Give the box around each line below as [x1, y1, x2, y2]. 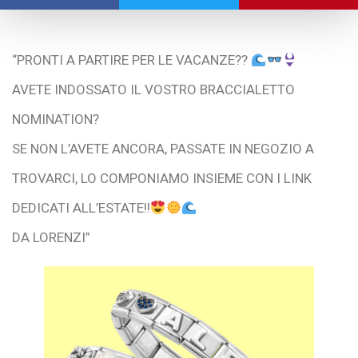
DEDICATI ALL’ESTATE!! [12, 199, 150, 216]
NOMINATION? [12, 110, 99, 127]
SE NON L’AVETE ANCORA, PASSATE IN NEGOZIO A [12, 140, 314, 157]
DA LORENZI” [12, 229, 90, 245]
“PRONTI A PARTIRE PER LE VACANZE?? [12, 51, 251, 68]
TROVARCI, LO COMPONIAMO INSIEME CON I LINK [12, 169, 312, 186]
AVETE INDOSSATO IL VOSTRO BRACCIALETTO [12, 81, 295, 97]
